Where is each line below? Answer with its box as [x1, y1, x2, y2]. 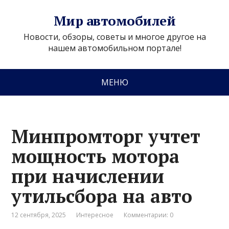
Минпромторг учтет [11, 124, 201, 148]
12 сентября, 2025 [11, 211, 66, 219]
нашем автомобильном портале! [48, 42, 181, 54]
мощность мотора [11, 144, 180, 168]
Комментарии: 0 [124, 211, 174, 219]
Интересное [76, 211, 114, 219]
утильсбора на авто [11, 184, 193, 208]
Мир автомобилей [53, 12, 176, 29]
